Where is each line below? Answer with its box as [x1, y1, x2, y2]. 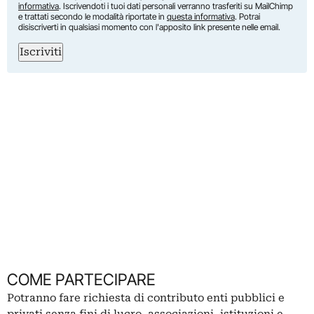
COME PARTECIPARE [7, 270, 156, 289]
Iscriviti [20, 46, 62, 58]
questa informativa [167, 11, 235, 22]
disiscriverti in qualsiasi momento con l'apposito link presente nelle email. [18, 22, 280, 32]
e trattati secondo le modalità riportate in [18, 11, 167, 22]
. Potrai [235, 11, 260, 22]
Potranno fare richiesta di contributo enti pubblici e [7, 292, 285, 304]
